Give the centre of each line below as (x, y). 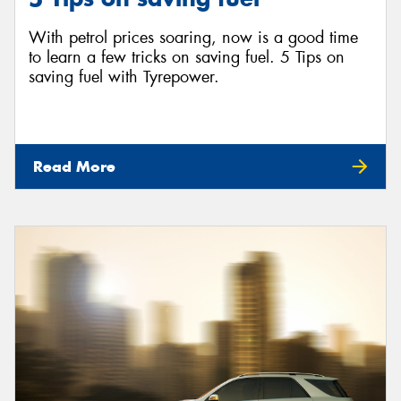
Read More (74, 167)
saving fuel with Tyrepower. (124, 77)
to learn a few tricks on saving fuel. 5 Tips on (187, 58)
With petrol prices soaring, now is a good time (193, 38)
